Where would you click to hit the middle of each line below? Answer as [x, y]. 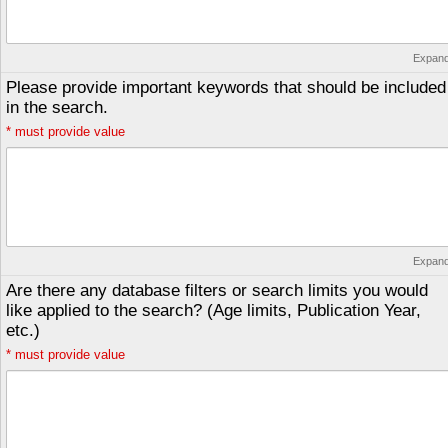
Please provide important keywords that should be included [226, 87]
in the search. [57, 107]
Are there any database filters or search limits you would [217, 290]
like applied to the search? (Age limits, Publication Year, [213, 310]
